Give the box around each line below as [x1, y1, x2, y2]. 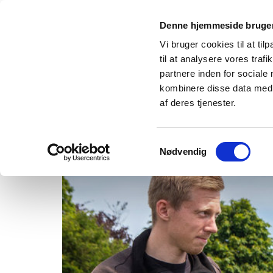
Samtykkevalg [159, 138, 218, 149]
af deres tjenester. [160, 97, 236, 108]
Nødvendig [160, 146, 207, 157]
